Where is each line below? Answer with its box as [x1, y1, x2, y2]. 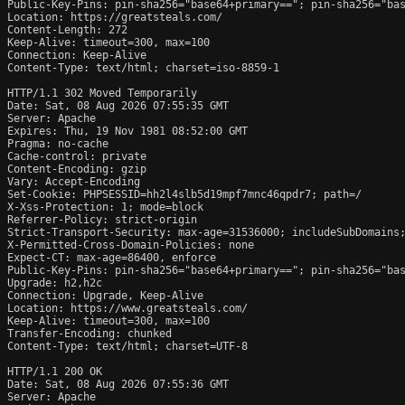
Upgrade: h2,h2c [7, 276, 102, 289]
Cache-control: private [7, 149, 146, 163]
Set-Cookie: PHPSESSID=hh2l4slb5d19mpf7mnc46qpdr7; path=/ [7, 187, 362, 201]
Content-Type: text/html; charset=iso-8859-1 [7, 61, 279, 74]
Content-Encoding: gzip [7, 162, 146, 175]
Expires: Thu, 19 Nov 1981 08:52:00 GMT [7, 124, 248, 137]
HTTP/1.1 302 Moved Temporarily [7, 86, 197, 99]
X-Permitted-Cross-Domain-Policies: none [7, 238, 254, 251]
